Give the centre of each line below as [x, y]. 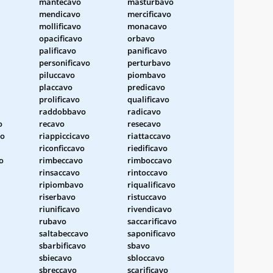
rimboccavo [150, 160]
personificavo [65, 62]
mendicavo [60, 14]
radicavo [144, 111]
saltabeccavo [64, 233]
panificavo [147, 50]
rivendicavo [150, 209]
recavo [52, 123]
